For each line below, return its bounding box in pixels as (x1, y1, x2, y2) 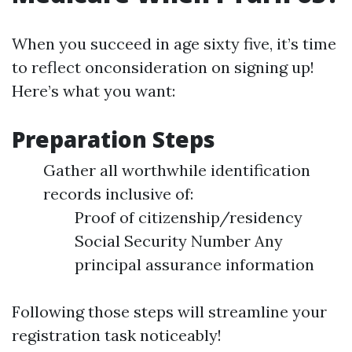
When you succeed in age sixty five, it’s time (12, 34, 336, 53)
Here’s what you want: (12, 81, 175, 101)
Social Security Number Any (75, 231, 283, 251)
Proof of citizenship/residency (75, 207, 302, 227)
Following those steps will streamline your (12, 302, 327, 321)
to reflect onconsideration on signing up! (12, 57, 314, 77)
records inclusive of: (43, 184, 193, 203)
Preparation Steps (12, 124, 215, 154)
